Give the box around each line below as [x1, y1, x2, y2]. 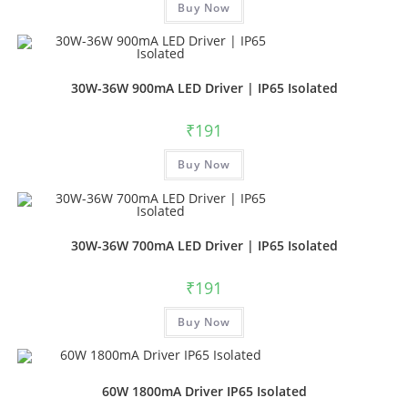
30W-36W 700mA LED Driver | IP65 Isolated [70, 236, 338, 254]
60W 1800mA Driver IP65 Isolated [101, 382, 307, 401]
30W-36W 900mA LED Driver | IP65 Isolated [70, 79, 338, 97]
